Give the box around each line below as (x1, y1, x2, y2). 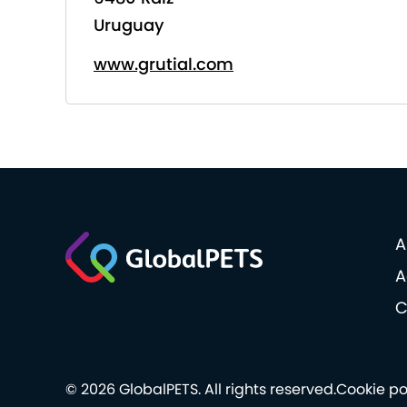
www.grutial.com (94, 53, 233, 75)
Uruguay (94, 14, 164, 36)
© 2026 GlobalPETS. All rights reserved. (65, 379, 336, 400)
